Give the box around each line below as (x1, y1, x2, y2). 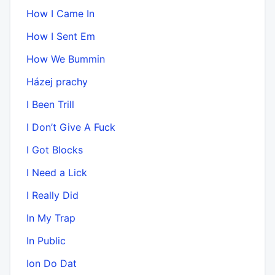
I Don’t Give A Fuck (26, 120, 115, 133)
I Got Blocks (26, 143, 83, 156)
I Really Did (26, 188, 79, 201)
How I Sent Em (26, 29, 95, 42)
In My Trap (26, 211, 76, 224)
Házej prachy (26, 75, 88, 88)
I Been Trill (26, 98, 74, 110)
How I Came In (26, 7, 95, 20)
